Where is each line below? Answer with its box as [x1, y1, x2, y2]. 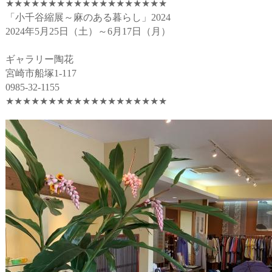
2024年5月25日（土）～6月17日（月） [5, 26, 171, 36]
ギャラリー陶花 [5, 54, 73, 64]
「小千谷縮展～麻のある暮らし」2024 [5, 12, 171, 22]
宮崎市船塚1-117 [5, 68, 76, 78]
